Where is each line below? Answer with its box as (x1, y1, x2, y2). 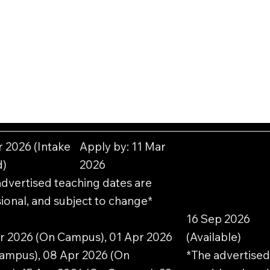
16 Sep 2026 (186, 212, 250, 227)
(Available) (186, 230, 241, 245)
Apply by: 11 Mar (79, 139, 166, 154)
